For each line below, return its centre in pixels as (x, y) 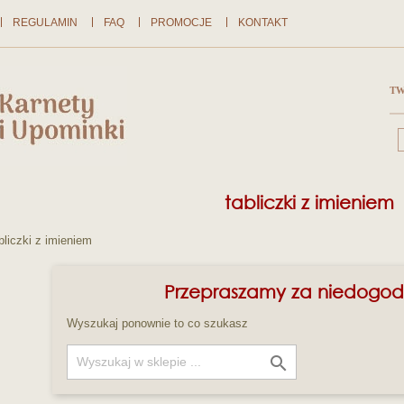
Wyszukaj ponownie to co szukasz (157, 323)
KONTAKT (262, 23)
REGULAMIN (45, 23)
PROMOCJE (181, 23)
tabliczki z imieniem (309, 202)
